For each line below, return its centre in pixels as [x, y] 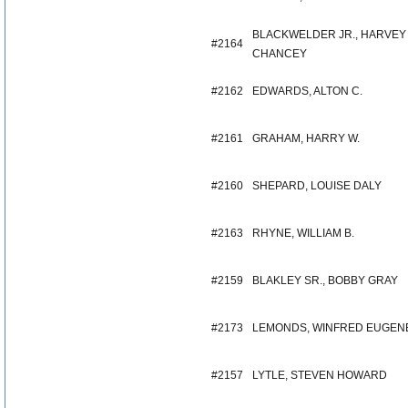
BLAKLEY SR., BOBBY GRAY [325, 280]
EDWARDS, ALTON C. [307, 91]
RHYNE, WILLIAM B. [303, 233]
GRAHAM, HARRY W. [306, 138]
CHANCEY [280, 54]
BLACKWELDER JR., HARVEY [329, 35]
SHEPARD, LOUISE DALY [317, 186]
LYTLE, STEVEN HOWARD [320, 375]
